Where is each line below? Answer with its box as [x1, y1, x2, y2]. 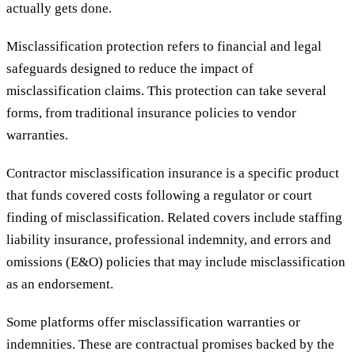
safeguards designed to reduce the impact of [6, 61, 254, 77]
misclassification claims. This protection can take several [6, 83, 326, 99]
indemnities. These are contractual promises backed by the [6, 337, 334, 353]
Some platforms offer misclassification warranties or [6, 315, 300, 330]
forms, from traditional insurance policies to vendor [6, 105, 296, 121]
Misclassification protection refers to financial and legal [6, 39, 322, 55]
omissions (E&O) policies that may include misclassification [6, 254, 345, 270]
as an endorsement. [6, 277, 113, 292]
